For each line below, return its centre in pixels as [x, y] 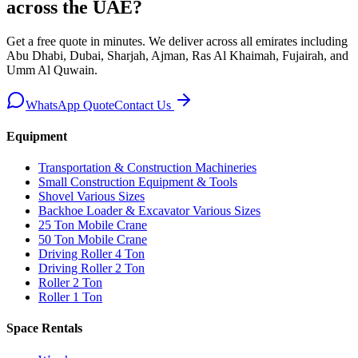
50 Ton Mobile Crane [93, 240]
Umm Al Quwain [50, 70]
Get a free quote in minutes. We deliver [106, 41]
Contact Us [144, 105]
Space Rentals [44, 328]
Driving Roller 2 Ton [91, 268]
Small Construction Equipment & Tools [138, 182]
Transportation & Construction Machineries [147, 168]
